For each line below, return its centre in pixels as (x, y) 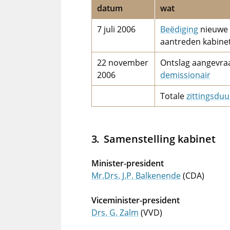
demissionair (185, 75)
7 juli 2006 (116, 29)
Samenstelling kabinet (159, 139)
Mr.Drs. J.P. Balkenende (136, 176)
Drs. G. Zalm (115, 213)
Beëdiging (179, 29)
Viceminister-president (136, 200)
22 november (123, 63)
